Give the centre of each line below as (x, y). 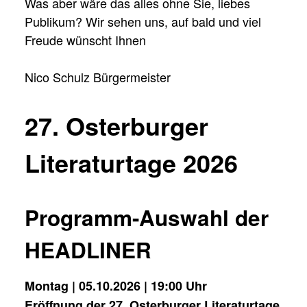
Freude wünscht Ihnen (85, 39)
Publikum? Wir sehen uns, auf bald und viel (143, 21)
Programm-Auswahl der (147, 217)
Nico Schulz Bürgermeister (98, 76)
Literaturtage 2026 (131, 162)
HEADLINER (91, 249)
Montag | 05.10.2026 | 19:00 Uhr (116, 285)
